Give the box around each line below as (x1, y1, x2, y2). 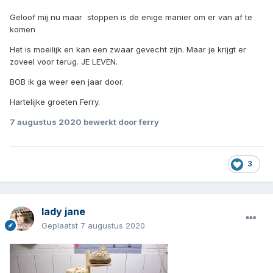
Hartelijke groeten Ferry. (10, 97, 102, 107)
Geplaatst (41, 221, 80, 231)
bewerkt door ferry (82, 117, 159, 127)
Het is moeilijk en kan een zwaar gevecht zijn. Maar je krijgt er (10, 44, 246, 55)
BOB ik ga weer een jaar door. (10, 77, 124, 87)
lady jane (41, 205, 85, 218)
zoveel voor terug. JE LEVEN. (10, 57, 120, 67)
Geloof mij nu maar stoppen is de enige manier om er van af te (10, 12, 252, 23)
